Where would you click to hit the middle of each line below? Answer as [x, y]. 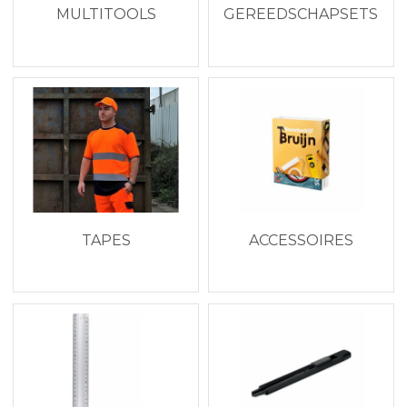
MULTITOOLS [106, 15]
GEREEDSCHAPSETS [301, 15]
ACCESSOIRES [301, 240]
